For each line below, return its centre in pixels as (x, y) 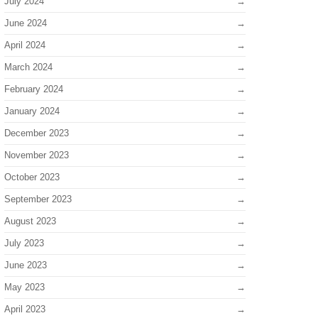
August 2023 (30, 221)
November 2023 (37, 155)
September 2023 (38, 199)
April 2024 (25, 45)
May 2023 (24, 287)
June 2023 (26, 265)
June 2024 (26, 23)
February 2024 (34, 89)
